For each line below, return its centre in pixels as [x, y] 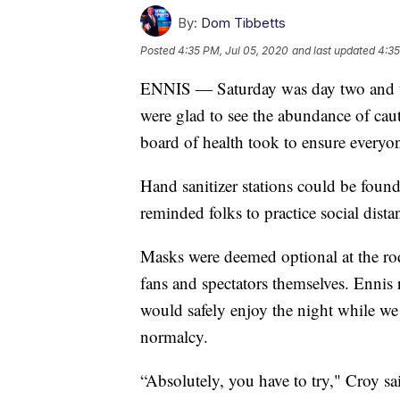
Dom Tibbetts [243, 22]
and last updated [333, 50]
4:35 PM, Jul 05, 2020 [233, 50]
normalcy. [174, 336]
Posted [159, 50]
